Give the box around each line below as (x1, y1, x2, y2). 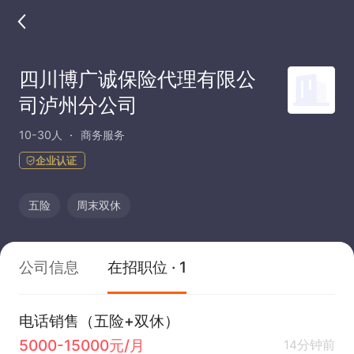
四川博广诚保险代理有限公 (18, 66, 256, 91)
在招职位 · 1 (107, 257, 187, 277)
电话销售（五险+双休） (18, 311, 179, 330)
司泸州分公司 (18, 92, 137, 117)
